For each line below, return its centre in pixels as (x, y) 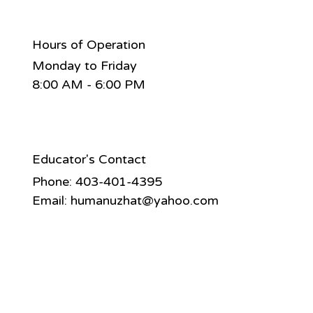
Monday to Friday (85, 66)
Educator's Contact (89, 160)
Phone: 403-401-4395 (97, 181)
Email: (52, 200)
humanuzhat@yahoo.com (145, 200)
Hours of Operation (89, 45)
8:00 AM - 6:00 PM (89, 85)
